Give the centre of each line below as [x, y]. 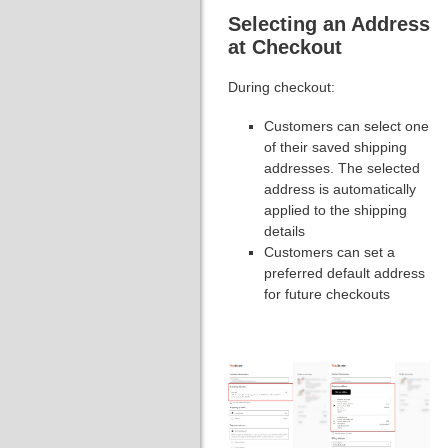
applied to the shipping [335, 209]
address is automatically [340, 188]
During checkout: [281, 86]
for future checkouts [327, 293]
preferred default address [344, 272]
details [284, 230]
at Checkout [285, 46]
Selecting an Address [329, 23]
